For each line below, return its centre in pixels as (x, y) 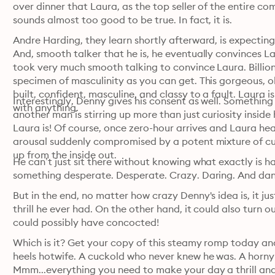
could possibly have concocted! (86, 222)
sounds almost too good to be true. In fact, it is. (123, 20)
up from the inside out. (65, 155)
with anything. (46, 107)
